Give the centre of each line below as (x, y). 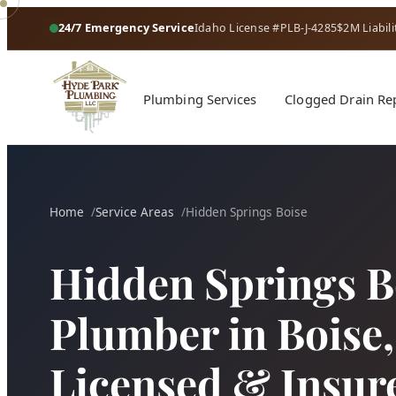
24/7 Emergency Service (126, 28)
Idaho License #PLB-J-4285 (266, 28)
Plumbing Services (200, 99)
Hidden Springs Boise (247, 211)
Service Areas (135, 211)
